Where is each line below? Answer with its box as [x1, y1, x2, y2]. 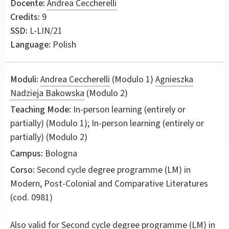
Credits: [10, 10, 40, 24]
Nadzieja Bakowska [10, 86, 84, 100]
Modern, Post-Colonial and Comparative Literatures [10, 177, 208, 190]
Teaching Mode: [10, 103, 71, 116]
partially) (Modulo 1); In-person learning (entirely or [10, 117, 204, 130]
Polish [51, 38, 76, 51]
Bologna [43, 147, 77, 160]
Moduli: [10, 73, 38, 86]
